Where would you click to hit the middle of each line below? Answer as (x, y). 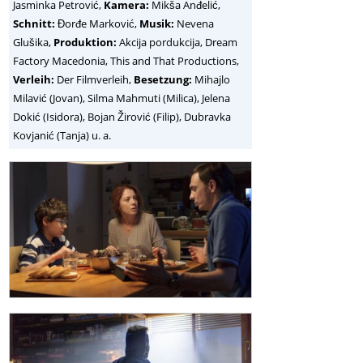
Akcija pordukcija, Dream (177, 43)
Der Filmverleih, (94, 80)
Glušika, (34, 43)
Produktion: (85, 43)
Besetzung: (163, 80)
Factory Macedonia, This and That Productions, (126, 61)
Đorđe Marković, (98, 24)
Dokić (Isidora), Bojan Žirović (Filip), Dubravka (122, 117)
